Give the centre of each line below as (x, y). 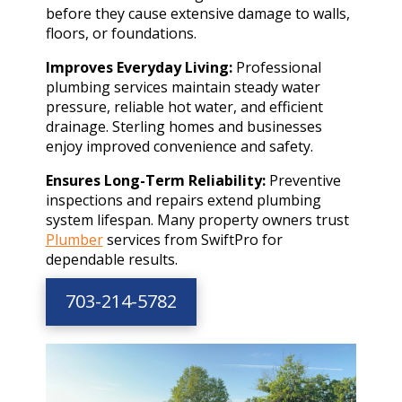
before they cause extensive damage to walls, (197, 13)
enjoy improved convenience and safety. (179, 146)
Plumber (74, 239)
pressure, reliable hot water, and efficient (184, 106)
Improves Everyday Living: (139, 67)
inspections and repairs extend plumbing (183, 200)
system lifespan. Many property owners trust (197, 219)
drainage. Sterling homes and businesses (184, 126)
